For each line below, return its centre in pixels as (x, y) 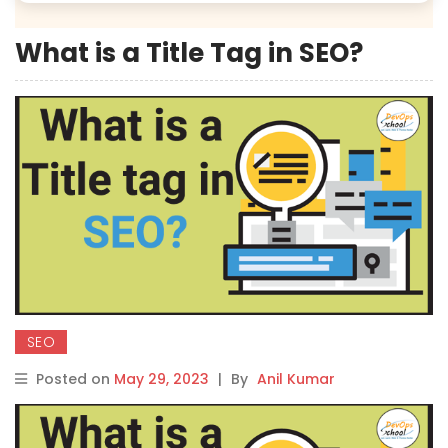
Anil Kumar (296, 379)
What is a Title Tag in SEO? (189, 53)
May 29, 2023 (161, 379)
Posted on (75, 379)
